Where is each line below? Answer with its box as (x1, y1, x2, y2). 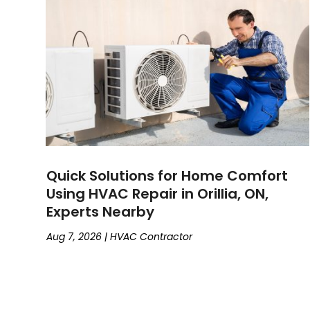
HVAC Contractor (110, 229, 193, 244)
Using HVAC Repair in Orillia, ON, (46, 183, 269, 203)
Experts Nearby (46, 201, 155, 221)
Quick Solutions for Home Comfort (46, 165, 289, 185)
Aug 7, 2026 (46, 229, 102, 244)
